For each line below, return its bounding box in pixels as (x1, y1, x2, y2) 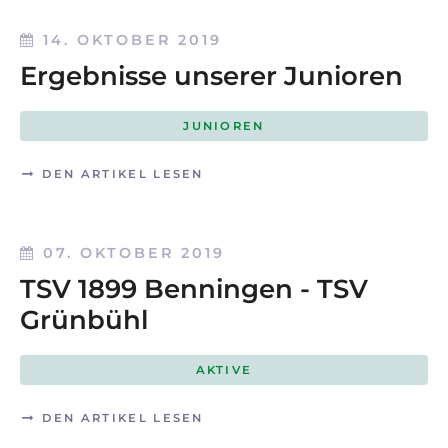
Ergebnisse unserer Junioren (20, 60, 403, 92)
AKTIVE (195, 362, 253, 377)
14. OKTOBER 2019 (42, 31, 222, 49)
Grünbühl (20, 303, 148, 336)
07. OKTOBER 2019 (42, 243, 225, 262)
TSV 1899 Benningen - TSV (20, 272, 368, 305)
